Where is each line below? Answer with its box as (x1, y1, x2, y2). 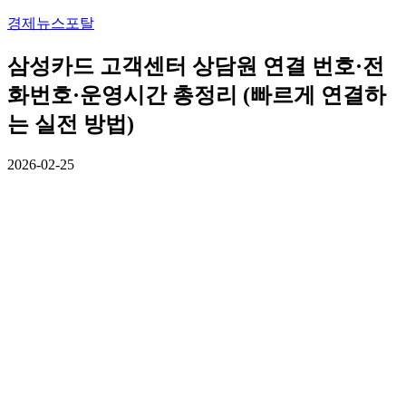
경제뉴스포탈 (7, 15, 94, 31)
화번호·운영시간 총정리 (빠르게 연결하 (7, 82, 386, 107)
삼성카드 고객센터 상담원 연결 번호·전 (7, 53, 384, 78)
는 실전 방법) (7, 111, 134, 136)
